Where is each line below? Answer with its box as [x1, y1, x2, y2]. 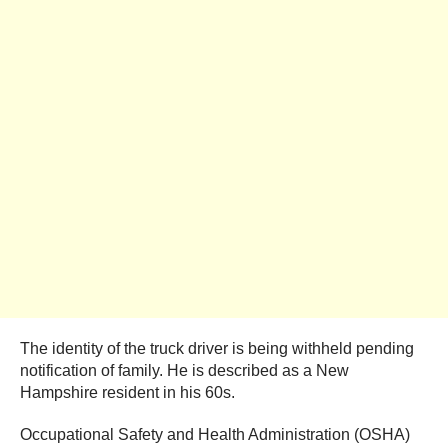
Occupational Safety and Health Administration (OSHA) [20, 425, 410, 443]
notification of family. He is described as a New [20, 361, 349, 379]
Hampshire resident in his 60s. [20, 383, 235, 401]
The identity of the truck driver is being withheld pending [20, 339, 414, 357]
